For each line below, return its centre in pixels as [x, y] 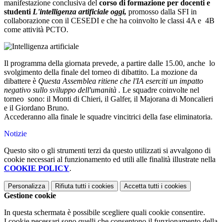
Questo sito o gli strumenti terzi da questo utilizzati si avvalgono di [107, 150]
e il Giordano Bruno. [36, 108]
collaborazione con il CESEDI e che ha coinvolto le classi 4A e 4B [109, 21]
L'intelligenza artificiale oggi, [80, 12]
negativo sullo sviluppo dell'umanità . [63, 90]
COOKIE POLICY [37, 168]
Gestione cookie [30, 195]
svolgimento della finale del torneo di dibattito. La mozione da [101, 72]
